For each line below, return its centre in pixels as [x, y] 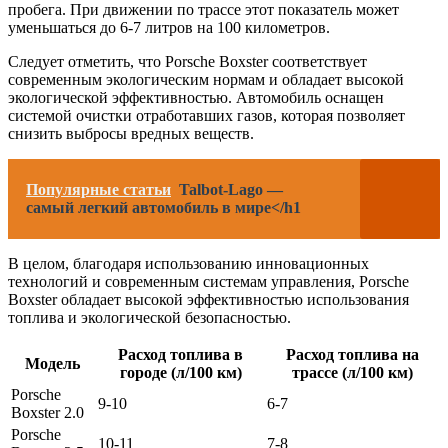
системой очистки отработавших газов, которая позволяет [206, 115]
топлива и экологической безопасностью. [149, 317]
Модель [52, 363]
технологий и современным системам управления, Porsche [208, 281]
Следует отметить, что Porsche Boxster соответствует [187, 61]
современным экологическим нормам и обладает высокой [206, 79]
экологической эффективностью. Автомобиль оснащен [196, 97]
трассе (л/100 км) [352, 372]
